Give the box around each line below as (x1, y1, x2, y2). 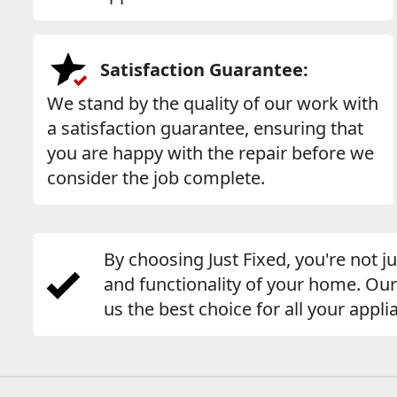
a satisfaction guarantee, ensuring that (47, 116, 363, 140)
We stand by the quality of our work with (47, 91, 378, 115)
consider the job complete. (47, 166, 265, 190)
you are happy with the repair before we (47, 141, 374, 165)
